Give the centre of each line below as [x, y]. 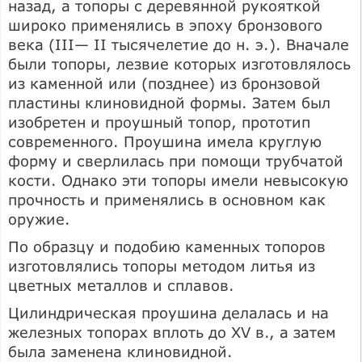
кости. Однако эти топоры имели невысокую [178, 180]
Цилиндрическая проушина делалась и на [168, 312]
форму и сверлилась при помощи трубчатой [176, 160]
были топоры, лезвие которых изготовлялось [179, 63]
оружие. [39, 219]
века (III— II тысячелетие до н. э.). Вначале [179, 44]
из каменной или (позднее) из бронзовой [164, 83]
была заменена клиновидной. [120, 351]
